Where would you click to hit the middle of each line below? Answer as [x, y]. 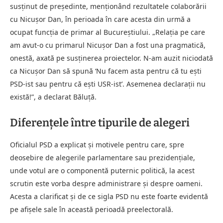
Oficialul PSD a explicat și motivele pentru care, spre [97, 144]
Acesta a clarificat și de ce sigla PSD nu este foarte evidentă [109, 196]
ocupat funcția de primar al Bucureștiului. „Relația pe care [108, 32]
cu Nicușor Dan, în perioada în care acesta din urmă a [100, 19]
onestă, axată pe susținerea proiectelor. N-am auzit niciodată [111, 58]
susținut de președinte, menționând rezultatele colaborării [108, 6]
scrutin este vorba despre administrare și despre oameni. [106, 183]
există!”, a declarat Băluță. [53, 97]
